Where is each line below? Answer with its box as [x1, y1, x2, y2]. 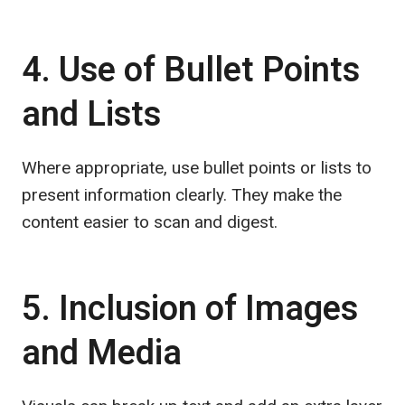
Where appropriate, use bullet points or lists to [22, 156, 372, 178]
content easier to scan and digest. [22, 211, 278, 232]
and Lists [22, 89, 161, 140]
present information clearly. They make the [22, 184, 342, 205]
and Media [22, 327, 182, 379]
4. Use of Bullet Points [22, 44, 360, 96]
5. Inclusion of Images [22, 283, 358, 334]
